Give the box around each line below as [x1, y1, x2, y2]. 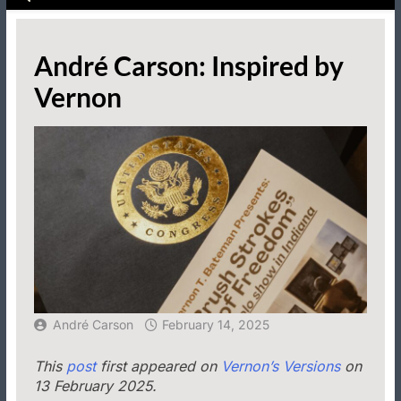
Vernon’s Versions [221, 357, 340, 376]
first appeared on [96, 357, 221, 376]
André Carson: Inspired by [34, 49, 344, 82]
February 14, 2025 [162, 317, 269, 333]
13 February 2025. [34, 377, 157, 396]
